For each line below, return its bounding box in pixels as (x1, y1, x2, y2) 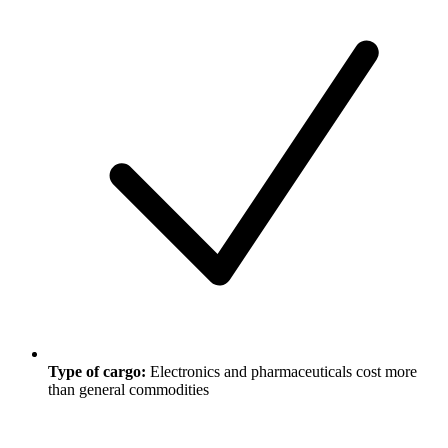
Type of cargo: (48, 363, 146, 381)
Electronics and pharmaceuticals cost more (150, 363, 417, 381)
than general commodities (48, 381, 209, 399)
